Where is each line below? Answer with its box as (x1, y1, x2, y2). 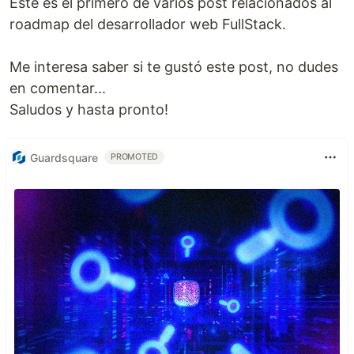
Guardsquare (30, 150, 98, 164)
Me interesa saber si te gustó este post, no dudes (9, 58, 338, 75)
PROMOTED (111, 152, 159, 162)
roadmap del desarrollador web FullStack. (9, 16, 286, 32)
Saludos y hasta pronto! (9, 101, 168, 118)
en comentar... (9, 80, 106, 96)
